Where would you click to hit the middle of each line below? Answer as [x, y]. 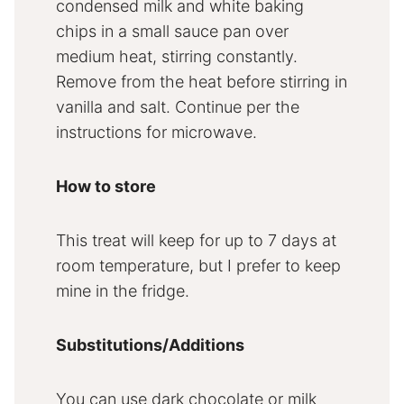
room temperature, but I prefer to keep [198, 266]
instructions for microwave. [156, 133]
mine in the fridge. [123, 291]
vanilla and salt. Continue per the [178, 107]
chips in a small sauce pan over [172, 32]
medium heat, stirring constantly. [177, 57]
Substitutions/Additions [150, 345]
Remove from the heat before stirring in [202, 82]
